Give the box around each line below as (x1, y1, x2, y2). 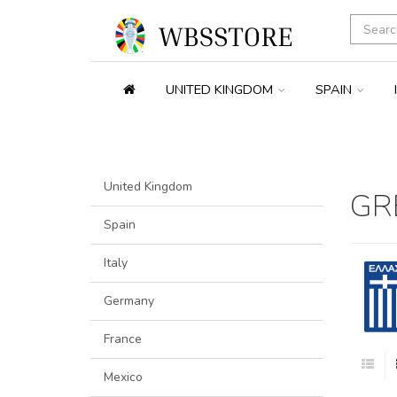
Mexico (104, 369, 143, 386)
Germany (104, 292, 154, 310)
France (104, 331, 142, 348)
